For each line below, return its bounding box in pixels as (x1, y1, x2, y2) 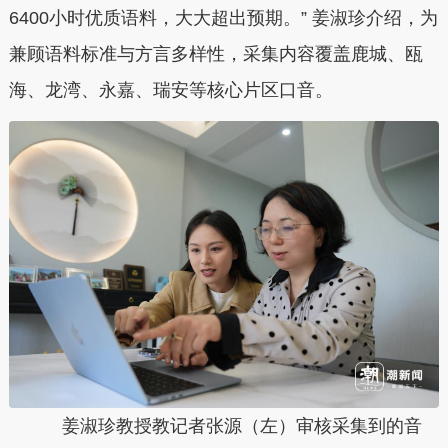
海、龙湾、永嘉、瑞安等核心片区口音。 (8, 79, 333, 100)
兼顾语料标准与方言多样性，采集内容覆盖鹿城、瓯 (8, 43, 423, 64)
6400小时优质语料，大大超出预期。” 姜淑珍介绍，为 (8, 7, 438, 28)
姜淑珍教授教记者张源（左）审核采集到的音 (25, 415, 422, 436)
